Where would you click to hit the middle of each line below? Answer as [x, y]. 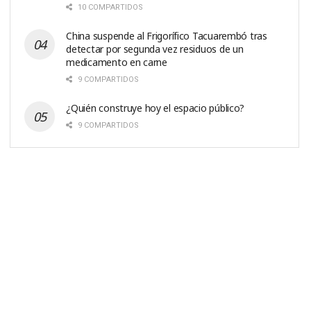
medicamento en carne [117, 62]
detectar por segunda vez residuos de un [155, 49]
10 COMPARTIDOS [110, 7]
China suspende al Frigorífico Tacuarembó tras [167, 35]
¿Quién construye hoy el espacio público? [155, 108]
